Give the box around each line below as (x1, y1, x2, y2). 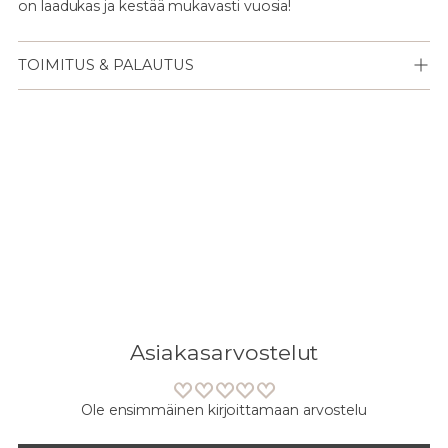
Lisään (17, 121, 61, 140)
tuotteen (17, 142, 81, 161)
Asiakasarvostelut (129, 338, 319, 365)
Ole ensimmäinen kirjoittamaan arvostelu (80, 400, 368, 419)
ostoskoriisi (17, 163, 96, 182)
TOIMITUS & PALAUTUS (18, 55, 194, 74)
